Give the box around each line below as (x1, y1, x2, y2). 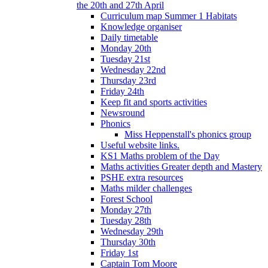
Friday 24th (100, 86, 144, 96)
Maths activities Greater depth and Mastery (100, 161, 262, 172)
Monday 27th (100, 204, 151, 215)
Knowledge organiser (100, 21, 182, 32)
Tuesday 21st (100, 53, 150, 64)
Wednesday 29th (100, 226, 163, 236)
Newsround (100, 107, 145, 118)
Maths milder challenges (100, 182, 192, 193)
